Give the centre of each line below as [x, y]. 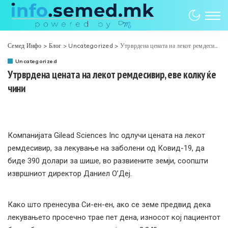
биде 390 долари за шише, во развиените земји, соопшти [108, 161]
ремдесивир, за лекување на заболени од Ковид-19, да [106, 148]
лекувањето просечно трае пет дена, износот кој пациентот [114, 217]
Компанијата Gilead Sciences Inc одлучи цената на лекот [106, 135]
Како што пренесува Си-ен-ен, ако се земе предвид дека [109, 205]
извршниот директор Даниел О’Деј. [70, 174]
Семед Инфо [25, 46]
